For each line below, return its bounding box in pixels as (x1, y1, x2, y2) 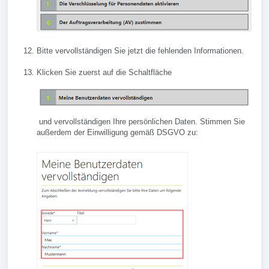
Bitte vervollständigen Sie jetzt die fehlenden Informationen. (37, 46, 244, 56)
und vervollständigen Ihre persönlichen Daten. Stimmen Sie (37, 117, 245, 127)
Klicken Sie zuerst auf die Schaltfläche (37, 68, 177, 77)
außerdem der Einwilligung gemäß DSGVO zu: (37, 128, 198, 138)
